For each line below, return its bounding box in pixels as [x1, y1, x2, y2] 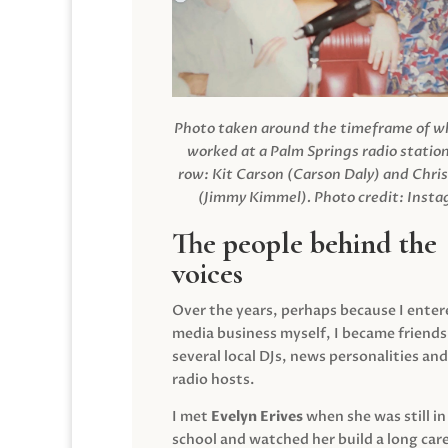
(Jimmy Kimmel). [198, 188, 312, 208]
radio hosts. [171, 369, 254, 389]
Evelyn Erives [210, 406, 303, 426]
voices [171, 254, 243, 292]
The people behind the [171, 224, 437, 262]
